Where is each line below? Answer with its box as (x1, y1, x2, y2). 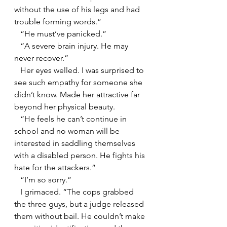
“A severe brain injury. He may (14, 41, 20, 51)
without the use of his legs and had (14, 4, 142, 14)
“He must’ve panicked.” (20, 28, 106, 39)
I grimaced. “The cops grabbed (14, 186, 20, 197)
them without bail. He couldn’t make (14, 211, 147, 221)
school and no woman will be (14, 126, 122, 136)
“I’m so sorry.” (20, 174, 71, 184)
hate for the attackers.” (14, 162, 96, 172)
